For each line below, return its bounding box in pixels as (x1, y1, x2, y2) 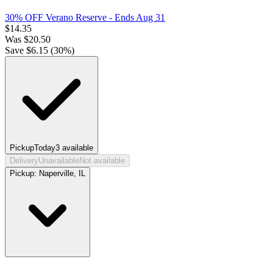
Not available (79, 155, 125, 165)
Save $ (5, 44, 31, 55)
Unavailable (38, 155, 79, 165)
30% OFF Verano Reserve (5, 12, 107, 23)
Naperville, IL (39, 168, 85, 178)
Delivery (10, 155, 38, 165)
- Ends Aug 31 (107, 12, 165, 23)
